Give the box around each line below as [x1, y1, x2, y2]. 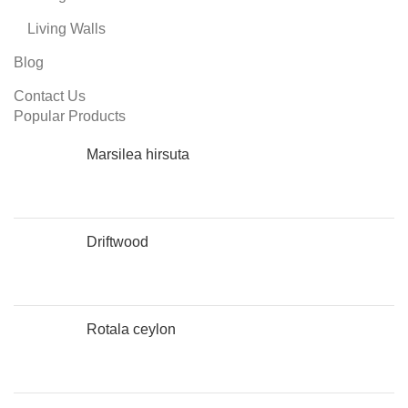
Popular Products [14, 108, 126, 124]
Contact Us [14, 88, 86, 104]
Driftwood [87, 234, 148, 250]
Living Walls [27, 21, 106, 36]
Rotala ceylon [87, 321, 176, 337]
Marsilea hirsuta [87, 147, 189, 162]
